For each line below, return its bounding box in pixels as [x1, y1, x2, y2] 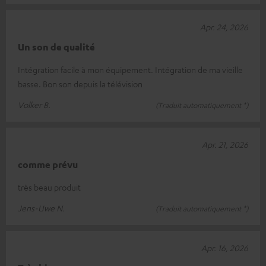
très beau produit [18, 181, 81, 192]
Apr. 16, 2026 [201, 242, 248, 253]
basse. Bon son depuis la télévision [18, 78, 142, 89]
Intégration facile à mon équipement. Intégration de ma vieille [18, 64, 243, 75]
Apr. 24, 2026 [200, 21, 248, 32]
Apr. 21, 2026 [202, 138, 248, 150]
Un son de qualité [18, 40, 95, 53]
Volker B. [18, 99, 50, 110]
